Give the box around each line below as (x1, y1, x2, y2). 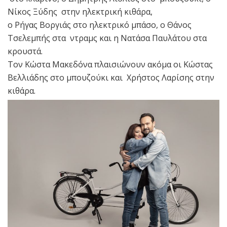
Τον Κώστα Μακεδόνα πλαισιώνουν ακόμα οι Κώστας (8, 58, 213, 70)
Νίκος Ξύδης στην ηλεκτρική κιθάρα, (8, 6, 153, 17)
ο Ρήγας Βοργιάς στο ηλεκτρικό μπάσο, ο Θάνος (8, 19, 192, 30)
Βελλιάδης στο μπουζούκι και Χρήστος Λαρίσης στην (8, 71, 214, 83)
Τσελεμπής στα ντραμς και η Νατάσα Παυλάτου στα (8, 32, 207, 44)
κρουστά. (8, 45, 43, 57)
